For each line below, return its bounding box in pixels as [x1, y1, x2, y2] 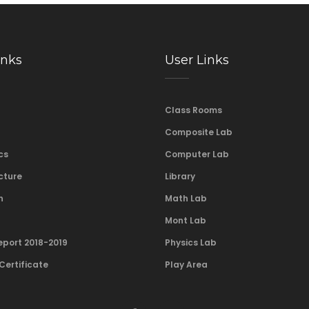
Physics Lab [165, 237, 217, 248]
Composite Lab [165, 126, 232, 138]
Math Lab [165, 192, 207, 204]
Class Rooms [165, 104, 222, 116]
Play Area [165, 259, 208, 270]
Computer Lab [165, 148, 229, 160]
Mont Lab [165, 215, 206, 226]
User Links [165, 52, 229, 68]
